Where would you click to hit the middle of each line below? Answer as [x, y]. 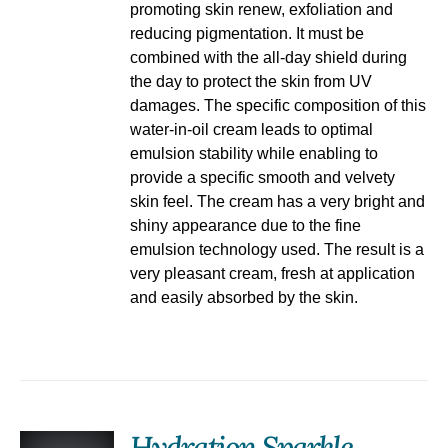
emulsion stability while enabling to [254, 154]
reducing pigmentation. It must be [247, 34]
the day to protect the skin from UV [251, 82]
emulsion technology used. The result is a [277, 250]
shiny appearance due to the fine [246, 226]
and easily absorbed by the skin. [244, 298]
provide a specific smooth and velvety [263, 178]
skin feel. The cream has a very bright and [278, 202]
